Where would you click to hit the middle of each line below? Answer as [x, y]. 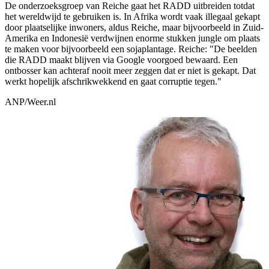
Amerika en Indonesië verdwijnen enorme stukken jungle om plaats [132, 38]
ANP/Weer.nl [30, 102]
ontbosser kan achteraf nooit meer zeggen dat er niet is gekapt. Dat [130, 71]
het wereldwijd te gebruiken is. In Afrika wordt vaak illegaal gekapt [132, 17]
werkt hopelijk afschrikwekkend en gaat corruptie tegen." [113, 82]
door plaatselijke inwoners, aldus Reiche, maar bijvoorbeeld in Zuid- [134, 28]
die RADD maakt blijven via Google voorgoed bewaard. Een [121, 60]
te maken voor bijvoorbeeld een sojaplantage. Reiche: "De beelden [131, 49]
